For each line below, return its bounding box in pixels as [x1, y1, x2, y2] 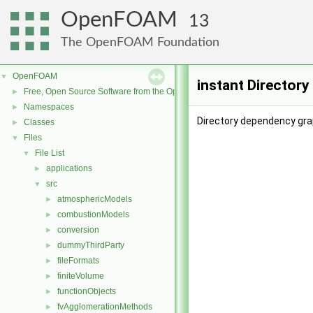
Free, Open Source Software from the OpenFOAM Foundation [24, 87, 256, 96]
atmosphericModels [57, 194, 132, 204]
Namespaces [24, 102, 74, 112]
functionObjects [57, 286, 116, 296]
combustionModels [57, 210, 129, 219]
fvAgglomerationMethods [57, 302, 152, 312]
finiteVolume [57, 271, 104, 281]
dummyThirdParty [57, 240, 124, 250]
